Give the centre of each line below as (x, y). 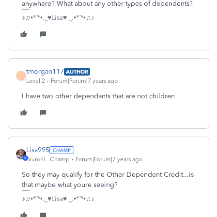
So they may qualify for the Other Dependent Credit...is (108, 175)
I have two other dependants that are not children (98, 96)
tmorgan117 (45, 71)
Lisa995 (38, 150)
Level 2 (36, 81)
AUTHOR (77, 71)
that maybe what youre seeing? (70, 185)
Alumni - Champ (48, 159)
